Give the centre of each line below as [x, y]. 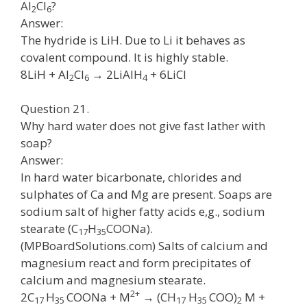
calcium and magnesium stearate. [113, 280]
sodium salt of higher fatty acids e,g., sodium [143, 211]
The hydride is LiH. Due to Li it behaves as [133, 40]
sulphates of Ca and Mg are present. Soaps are [146, 194]
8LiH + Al [45, 74]
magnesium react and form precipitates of [136, 263]
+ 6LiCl [167, 74]
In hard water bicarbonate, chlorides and [131, 177]
